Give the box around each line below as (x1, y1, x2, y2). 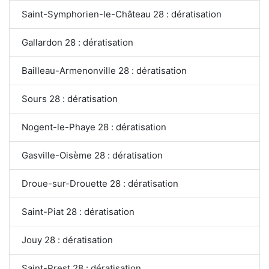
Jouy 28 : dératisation (22, 234, 113, 246)
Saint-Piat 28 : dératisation (22, 205, 134, 217)
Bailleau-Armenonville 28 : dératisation (22, 64, 187, 76)
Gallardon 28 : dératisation (22, 36, 133, 48)
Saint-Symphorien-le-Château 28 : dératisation (22, 8, 222, 20)
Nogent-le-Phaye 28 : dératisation (22, 121, 166, 133)
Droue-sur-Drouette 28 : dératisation (22, 177, 178, 189)
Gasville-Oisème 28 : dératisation (22, 149, 163, 161)
